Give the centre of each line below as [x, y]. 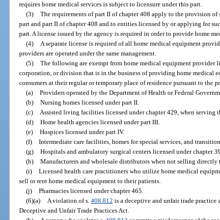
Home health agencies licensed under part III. [100, 122]
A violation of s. [69, 200]
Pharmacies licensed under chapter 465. [91, 191]
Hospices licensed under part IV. [82, 132]
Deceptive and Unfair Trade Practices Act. [74, 210]
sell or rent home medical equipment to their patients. [90, 181]
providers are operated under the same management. [88, 53]
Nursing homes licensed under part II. [89, 102]
